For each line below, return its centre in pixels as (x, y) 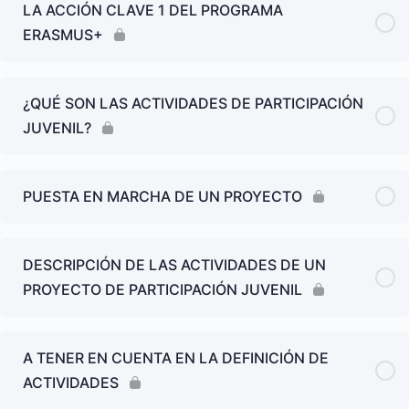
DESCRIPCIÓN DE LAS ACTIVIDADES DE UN (174, 264)
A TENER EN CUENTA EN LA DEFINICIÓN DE (176, 357)
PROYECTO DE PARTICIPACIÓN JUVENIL (163, 289)
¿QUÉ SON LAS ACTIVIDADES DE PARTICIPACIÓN (193, 103)
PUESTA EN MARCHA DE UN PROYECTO (163, 196)
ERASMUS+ (63, 34)
